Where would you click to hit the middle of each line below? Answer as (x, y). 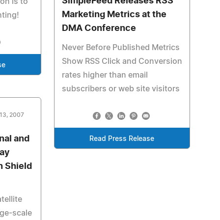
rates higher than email (105, 75)
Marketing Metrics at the (114, 15)
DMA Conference (99, 28)
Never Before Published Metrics (121, 48)
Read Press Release (122, 139)
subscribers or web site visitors (121, 89)
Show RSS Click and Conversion (122, 61)
